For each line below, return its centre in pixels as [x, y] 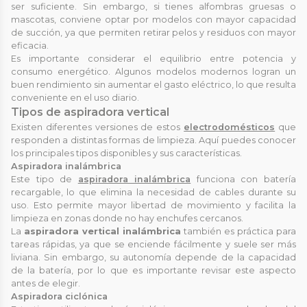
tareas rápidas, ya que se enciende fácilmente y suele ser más [153, 244]
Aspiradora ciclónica [59, 296]
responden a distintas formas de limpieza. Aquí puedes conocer [153, 140]
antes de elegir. [46, 283]
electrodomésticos [230, 127]
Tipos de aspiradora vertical [90, 112]
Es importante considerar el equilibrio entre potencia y [153, 58]
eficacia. [30, 45]
